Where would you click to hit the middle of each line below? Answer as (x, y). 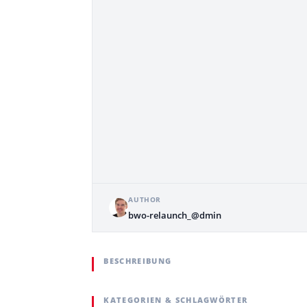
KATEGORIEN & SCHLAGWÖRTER (176, 299)
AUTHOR (145, 199)
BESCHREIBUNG (138, 260)
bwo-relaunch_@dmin (175, 215)
